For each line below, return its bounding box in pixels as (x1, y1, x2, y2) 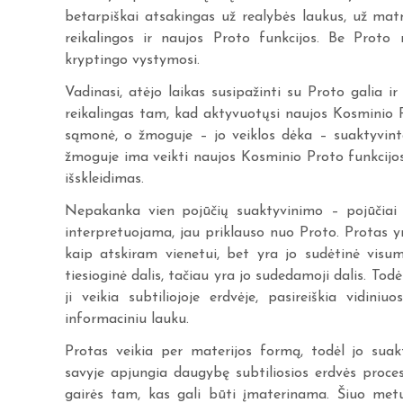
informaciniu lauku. (65, 312, 189, 327)
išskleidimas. (65, 172, 144, 187)
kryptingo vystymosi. (65, 53, 200, 68)
